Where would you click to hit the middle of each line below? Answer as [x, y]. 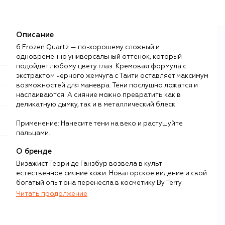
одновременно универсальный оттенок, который [99, 57]
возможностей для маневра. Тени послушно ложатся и [107, 85]
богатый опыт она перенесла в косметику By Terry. [99, 183]
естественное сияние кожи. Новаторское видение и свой [111, 173]
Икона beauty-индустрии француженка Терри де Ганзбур [111, 202]
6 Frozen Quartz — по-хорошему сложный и [88, 47]
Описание [35, 35]
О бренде [34, 151]
